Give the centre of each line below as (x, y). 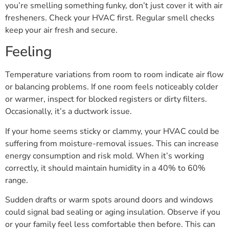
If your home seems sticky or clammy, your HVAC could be (112, 131)
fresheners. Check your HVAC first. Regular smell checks (110, 18)
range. (17, 180)
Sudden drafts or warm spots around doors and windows (109, 200)
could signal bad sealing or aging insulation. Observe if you (113, 212)
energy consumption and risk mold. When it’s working (105, 156)
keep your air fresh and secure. (61, 30)
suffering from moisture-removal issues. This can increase (112, 143)
